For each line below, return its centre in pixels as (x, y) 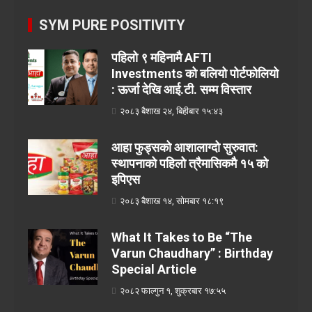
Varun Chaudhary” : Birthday (192, 253)
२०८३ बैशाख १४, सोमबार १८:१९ (172, 201)
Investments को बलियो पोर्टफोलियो (195, 73)
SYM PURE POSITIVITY (112, 25)
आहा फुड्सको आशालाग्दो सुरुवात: (185, 147)
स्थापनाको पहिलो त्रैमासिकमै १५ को (190, 163)
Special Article (154, 269)
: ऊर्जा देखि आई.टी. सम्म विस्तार (181, 89)
